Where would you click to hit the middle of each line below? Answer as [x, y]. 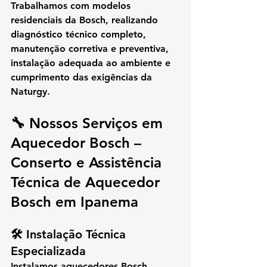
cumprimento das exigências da [83, 77]
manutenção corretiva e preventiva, [91, 49]
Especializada [48, 251]
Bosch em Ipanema [74, 202]
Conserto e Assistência [88, 163]
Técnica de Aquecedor [87, 182]
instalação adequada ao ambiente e [92, 63]
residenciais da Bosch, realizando [86, 20]
